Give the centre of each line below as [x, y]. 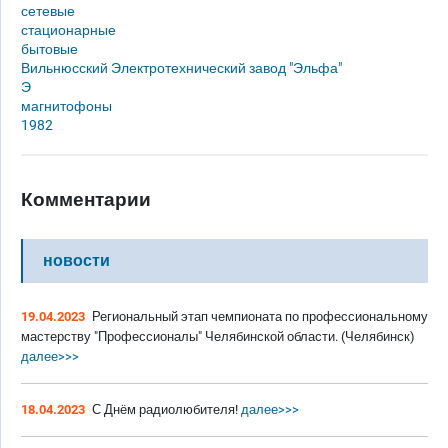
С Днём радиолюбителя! [165, 409]
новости [76, 260]
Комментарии [86, 199]
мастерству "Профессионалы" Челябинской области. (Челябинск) [218, 336]
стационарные [68, 30]
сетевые [48, 11]
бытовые [49, 49]
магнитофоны [66, 106]
